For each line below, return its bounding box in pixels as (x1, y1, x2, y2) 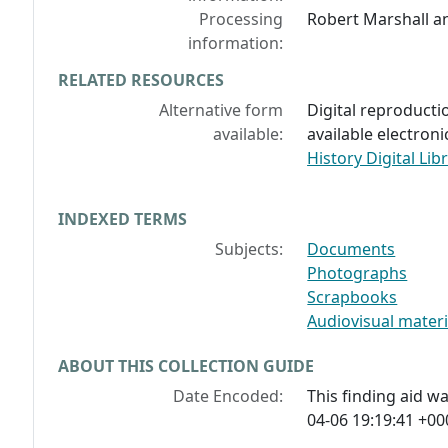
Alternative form (159, 99, 284, 122)
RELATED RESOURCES (58, 69, 224, 92)
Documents (307, 238, 396, 261)
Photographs (307, 262, 408, 285)
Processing (199, 8, 284, 31)
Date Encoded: (173, 385, 284, 408)
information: (188, 32, 284, 55)
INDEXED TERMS (58, 208, 187, 231)
